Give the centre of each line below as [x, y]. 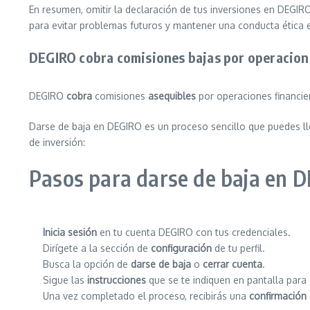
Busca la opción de [87, 264]
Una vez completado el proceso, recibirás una [146, 296]
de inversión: [57, 142]
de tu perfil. [238, 248]
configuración [181, 248]
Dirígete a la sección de [97, 248]
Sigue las [65, 280]
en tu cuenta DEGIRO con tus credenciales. [194, 232]
